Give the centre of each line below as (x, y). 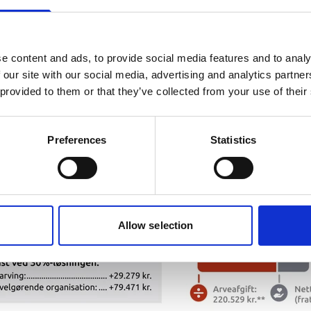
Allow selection (155, 226)
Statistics (233, 140)
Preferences (77, 140)
